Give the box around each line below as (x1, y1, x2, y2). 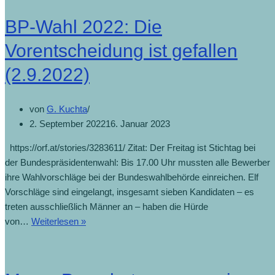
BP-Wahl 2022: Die (5, 17, 162, 37)
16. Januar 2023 (106, 118, 170, 130)
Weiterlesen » (31, 216, 86, 227)
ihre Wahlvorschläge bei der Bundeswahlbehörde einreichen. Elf (5, 172, 258, 183)
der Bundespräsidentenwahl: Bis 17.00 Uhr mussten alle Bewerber (5, 157, 270, 168)
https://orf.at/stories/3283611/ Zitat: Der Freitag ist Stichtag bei (5, 142, 255, 153)
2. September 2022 (29, 118, 106, 130)
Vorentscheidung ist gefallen (5, 41, 238, 61)
